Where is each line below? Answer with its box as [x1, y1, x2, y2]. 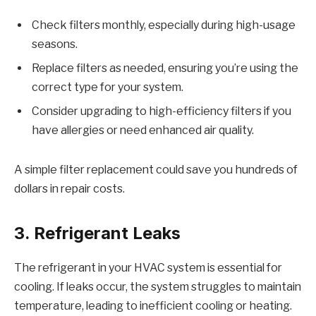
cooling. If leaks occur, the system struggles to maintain [14, 280, 301, 294]
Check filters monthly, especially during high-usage [32, 18, 296, 32]
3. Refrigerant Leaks [14, 223, 181, 244]
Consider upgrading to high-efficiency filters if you [32, 104, 291, 119]
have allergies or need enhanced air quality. [32, 123, 254, 138]
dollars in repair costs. [14, 182, 125, 196]
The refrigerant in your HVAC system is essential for [14, 261, 282, 275]
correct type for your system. [32, 80, 183, 95]
